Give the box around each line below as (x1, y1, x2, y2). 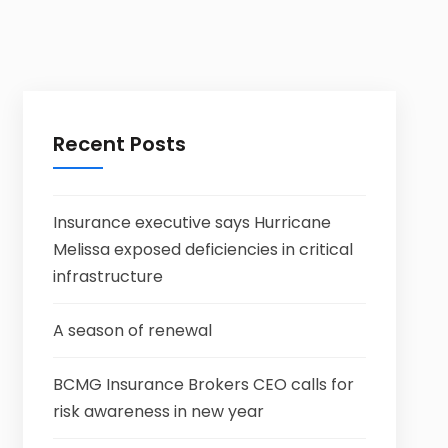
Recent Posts (52, 130, 186, 158)
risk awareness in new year (52, 400, 264, 423)
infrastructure (52, 265, 163, 288)
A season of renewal (52, 319, 212, 342)
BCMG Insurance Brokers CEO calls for (52, 373, 354, 396)
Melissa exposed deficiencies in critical (52, 238, 353, 261)
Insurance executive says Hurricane (52, 211, 331, 234)
